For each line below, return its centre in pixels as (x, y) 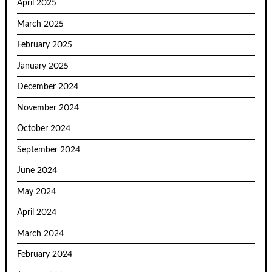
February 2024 (45, 255)
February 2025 (45, 45)
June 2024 (37, 171)
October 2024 (44, 129)
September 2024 (49, 150)
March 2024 (41, 233)
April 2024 (37, 213)
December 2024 (48, 87)
